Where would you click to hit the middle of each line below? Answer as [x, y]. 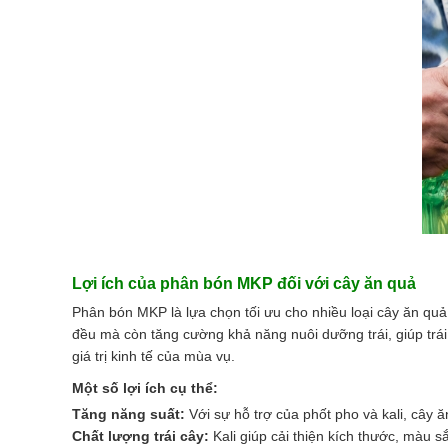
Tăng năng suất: [128, 413]
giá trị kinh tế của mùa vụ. [153, 355]
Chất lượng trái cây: [140, 435]
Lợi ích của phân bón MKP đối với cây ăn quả [244, 283]
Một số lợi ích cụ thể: [145, 387]
